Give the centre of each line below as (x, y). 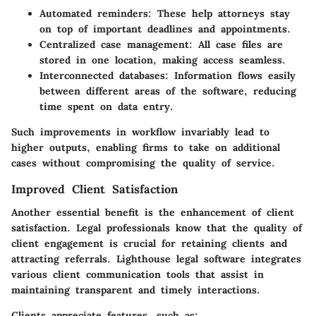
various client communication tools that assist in (138, 274)
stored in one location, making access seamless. (163, 60)
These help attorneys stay (221, 14)
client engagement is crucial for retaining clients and (149, 243)
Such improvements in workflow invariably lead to (140, 132)
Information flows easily (232, 76)
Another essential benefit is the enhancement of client (153, 212)
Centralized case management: (116, 45)
